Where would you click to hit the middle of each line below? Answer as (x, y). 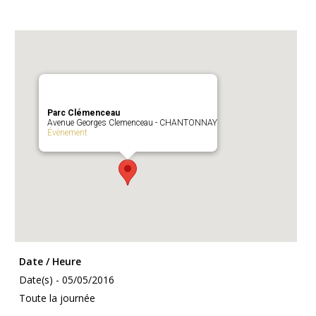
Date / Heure (50, 261)
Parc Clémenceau (83, 113)
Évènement (67, 133)
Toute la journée (57, 298)
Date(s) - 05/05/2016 (66, 280)
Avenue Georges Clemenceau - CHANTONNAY (132, 123)
